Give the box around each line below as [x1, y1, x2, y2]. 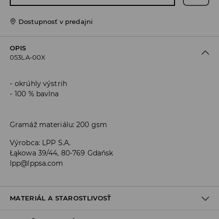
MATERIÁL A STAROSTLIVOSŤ [10, 194, 111, 202]
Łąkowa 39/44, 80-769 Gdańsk [10, 149, 113, 158]
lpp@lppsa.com [10, 159, 64, 168]
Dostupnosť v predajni [19, 18, 93, 26]
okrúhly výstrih [15, 79, 67, 88]
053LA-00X [10, 53, 46, 62]
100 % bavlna [15, 89, 59, 99]
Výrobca [10, 138, 39, 148]
